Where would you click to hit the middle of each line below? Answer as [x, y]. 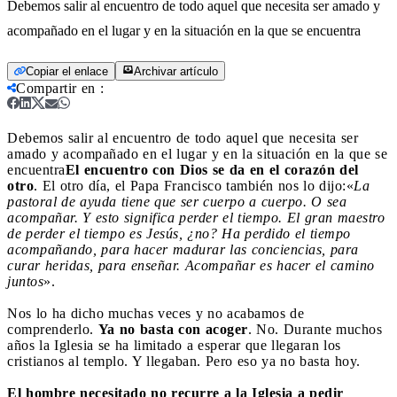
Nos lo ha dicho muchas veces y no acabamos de [156, 313]
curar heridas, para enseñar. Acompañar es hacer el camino [191, 265]
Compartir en [56, 88]
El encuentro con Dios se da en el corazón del [212, 169]
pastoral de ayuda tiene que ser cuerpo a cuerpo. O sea [177, 201]
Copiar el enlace [67, 71]
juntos [25, 281]
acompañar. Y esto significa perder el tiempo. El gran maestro [196, 217]
